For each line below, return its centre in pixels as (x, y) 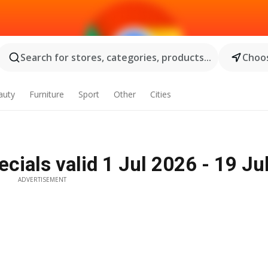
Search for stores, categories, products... (115, 57)
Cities (160, 94)
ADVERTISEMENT (42, 179)
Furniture (47, 94)
